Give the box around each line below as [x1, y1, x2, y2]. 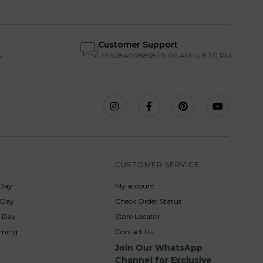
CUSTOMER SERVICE [115, 160, 200, 169]
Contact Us [115, 227, 153, 236]
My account [115, 181, 156, 190]
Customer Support [98, 39, 178, 50]
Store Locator [115, 211, 161, 221]
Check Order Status [115, 196, 182, 205]
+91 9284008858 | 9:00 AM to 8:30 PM [98, 50, 231, 60]
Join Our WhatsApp [114, 241, 204, 253]
